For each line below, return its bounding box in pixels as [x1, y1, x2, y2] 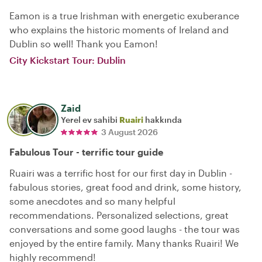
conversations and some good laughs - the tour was [9, 223, 240, 235]
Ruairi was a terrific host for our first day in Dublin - [9, 167, 232, 178]
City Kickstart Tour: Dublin [9, 54, 126, 65]
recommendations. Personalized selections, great [9, 209, 229, 220]
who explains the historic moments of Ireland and [9, 23, 229, 35]
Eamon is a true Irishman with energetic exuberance [9, 9, 239, 21]
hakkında [143, 114, 182, 125]
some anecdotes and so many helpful [9, 195, 175, 206]
